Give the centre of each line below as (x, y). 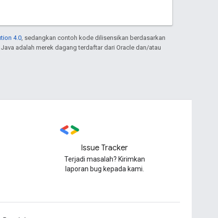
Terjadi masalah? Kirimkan (104, 159)
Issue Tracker (105, 148)
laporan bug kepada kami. (104, 169)
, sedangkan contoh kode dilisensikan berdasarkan (93, 37)
